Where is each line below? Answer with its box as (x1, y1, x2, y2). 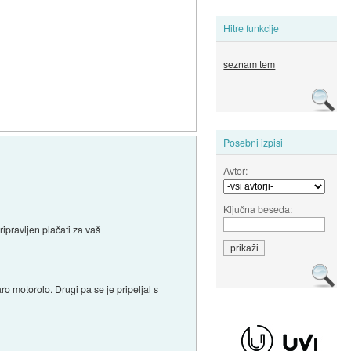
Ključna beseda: (223, 201, 293, 215)
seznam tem (223, 57, 276, 71)
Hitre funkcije (223, 21, 280, 35)
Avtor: (223, 163, 248, 177)
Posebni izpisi (223, 135, 284, 149)
